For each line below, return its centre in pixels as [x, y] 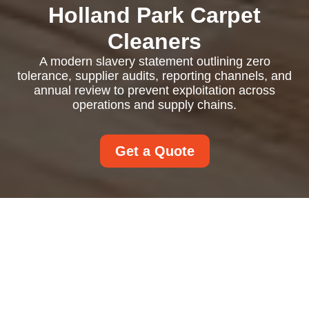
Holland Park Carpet [154, 15]
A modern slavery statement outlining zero [154, 61]
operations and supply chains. [154, 105]
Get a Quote [154, 151]
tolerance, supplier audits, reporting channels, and [154, 76]
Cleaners [154, 41]
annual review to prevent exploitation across [154, 90]
